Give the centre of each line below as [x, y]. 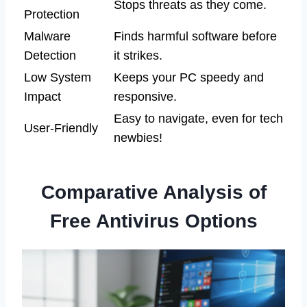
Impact [42, 97]
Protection [52, 15]
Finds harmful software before [195, 37]
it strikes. [138, 56]
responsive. [145, 97]
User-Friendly [61, 128]
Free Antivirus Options [153, 221]
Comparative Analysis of [153, 193]
